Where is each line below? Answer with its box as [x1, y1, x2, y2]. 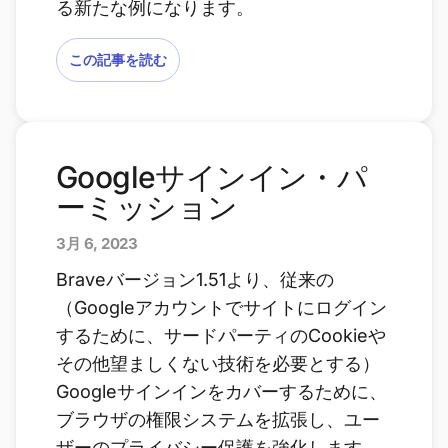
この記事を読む [69, 50, 167, 69]
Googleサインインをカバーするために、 [56, 381, 387, 402]
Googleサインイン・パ [56, 159, 368, 195]
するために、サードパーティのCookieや [56, 325, 386, 346]
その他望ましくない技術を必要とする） [56, 353, 380, 374]
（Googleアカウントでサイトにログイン [56, 297, 387, 318]
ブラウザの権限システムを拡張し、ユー [56, 409, 380, 430]
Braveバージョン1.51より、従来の [56, 269, 334, 290]
